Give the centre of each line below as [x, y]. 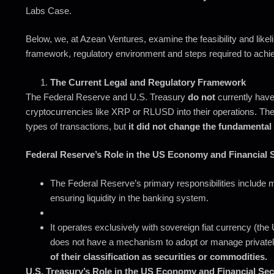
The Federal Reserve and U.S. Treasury [107, 97]
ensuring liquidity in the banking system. [129, 198]
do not [202, 97]
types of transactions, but [77, 126]
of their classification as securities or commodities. [159, 256]
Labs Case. [49, 10]
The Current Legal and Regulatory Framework [148, 82]
